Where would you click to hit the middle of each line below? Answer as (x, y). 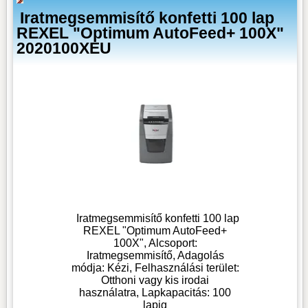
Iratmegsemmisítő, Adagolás (155, 255)
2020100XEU (64, 48)
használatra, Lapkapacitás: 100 (155, 292)
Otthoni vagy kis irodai (155, 280)
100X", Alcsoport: (155, 243)
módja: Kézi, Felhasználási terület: (155, 267)
